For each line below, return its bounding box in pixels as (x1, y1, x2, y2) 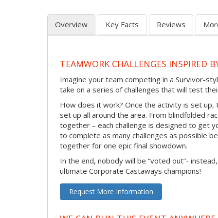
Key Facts (106, 19, 139, 29)
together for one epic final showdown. (60, 140, 187, 150)
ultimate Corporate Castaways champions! (60, 165, 201, 176)
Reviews (157, 19, 185, 29)
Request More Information (69, 186, 153, 196)
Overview (55, 19, 88, 29)
